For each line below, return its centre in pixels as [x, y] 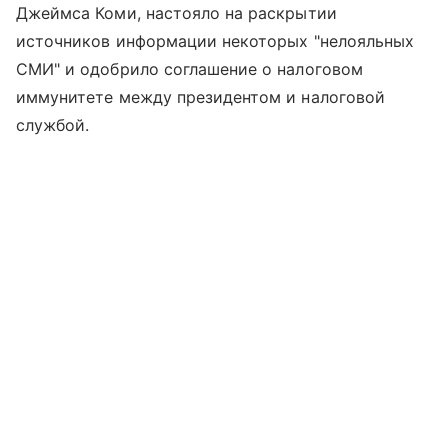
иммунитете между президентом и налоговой [200, 97]
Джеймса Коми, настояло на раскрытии [176, 13]
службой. [53, 125]
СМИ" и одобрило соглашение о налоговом [189, 69]
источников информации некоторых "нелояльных [215, 41]
